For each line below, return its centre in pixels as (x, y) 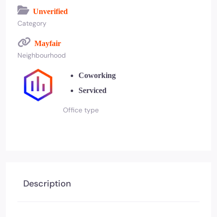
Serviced (92, 90)
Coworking (97, 75)
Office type (81, 110)
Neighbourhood (42, 55)
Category (32, 23)
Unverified (50, 11)
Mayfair (48, 43)
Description (47, 184)
